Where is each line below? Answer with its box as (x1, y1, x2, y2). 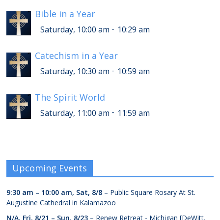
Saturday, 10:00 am (40, 24, 110, 35)
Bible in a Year (35, 8, 96, 20)
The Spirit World (35, 91, 106, 104)
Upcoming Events (12, 162, 87, 174)
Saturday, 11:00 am (40, 108, 110, 119)
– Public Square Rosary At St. (102, 188, 196, 197)
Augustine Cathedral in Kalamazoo (6, 198, 116, 208)
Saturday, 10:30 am (40, 66, 110, 77)
